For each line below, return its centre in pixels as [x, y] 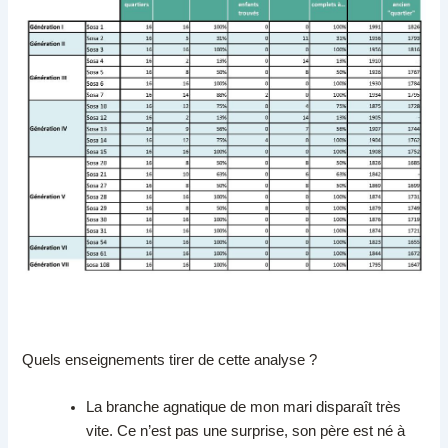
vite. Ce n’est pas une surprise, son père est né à [246, 431]
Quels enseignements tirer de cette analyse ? [170, 359]
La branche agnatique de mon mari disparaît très [244, 407]
